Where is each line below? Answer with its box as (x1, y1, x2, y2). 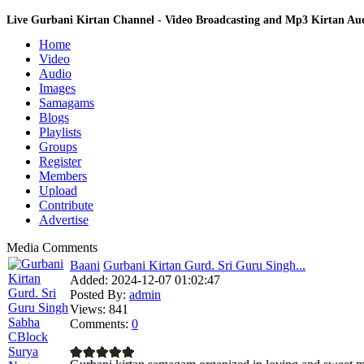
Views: (70, 302, 106, 316)
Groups (39, 140, 77, 154)
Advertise (39, 213, 89, 227)
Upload (39, 184, 77, 197)
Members (39, 169, 87, 183)
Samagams (39, 96, 94, 110)
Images (39, 81, 76, 95)
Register (39, 154, 81, 168)
